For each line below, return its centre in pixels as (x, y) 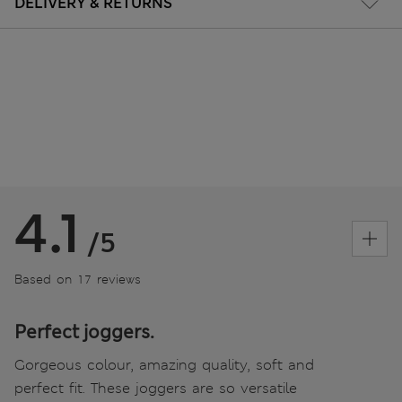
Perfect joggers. (84, 332)
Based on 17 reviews (78, 280)
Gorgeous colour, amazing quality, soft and (164, 365)
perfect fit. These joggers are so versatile (156, 389)
